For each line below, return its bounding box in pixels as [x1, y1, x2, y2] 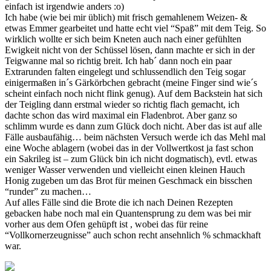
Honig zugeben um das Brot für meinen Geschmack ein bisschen [5, 175, 252, 186]
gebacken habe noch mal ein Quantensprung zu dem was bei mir [5, 208, 251, 219]
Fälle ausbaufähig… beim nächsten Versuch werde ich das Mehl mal [5, 132, 266, 143]
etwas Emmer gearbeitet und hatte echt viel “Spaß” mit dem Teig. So [5, 23, 266, 34]
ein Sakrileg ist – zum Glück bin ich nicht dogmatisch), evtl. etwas [5, 154, 257, 165]
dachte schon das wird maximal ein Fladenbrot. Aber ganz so [5, 110, 237, 121]
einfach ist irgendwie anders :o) [5, 1, 124, 12]
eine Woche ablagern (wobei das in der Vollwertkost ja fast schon [5, 143, 253, 154]
